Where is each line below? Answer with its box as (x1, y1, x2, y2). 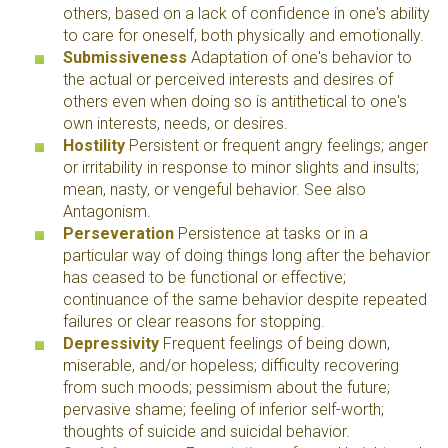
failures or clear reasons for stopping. (63, 312, 325, 331)
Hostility (63, 136, 125, 155)
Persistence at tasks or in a (174, 224, 368, 243)
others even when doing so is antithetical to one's (63, 92, 407, 111)
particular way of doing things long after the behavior (63, 246, 430, 265)
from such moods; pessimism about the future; (63, 378, 390, 397)
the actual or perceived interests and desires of (63, 70, 393, 89)
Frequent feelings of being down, (159, 334, 390, 353)
